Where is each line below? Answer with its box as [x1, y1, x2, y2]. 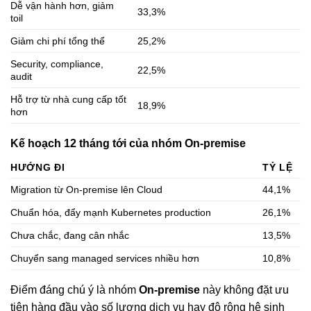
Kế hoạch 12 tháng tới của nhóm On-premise [10, 137, 246, 150]
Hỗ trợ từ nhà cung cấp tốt [10, 94, 126, 106]
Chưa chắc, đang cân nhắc [10, 230, 129, 242]
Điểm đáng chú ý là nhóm [10, 284, 139, 296]
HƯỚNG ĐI [10, 162, 65, 174]
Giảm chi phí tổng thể [10, 35, 105, 47]
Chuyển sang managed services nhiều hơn [10, 253, 199, 264]
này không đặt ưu [200, 284, 289, 296]
